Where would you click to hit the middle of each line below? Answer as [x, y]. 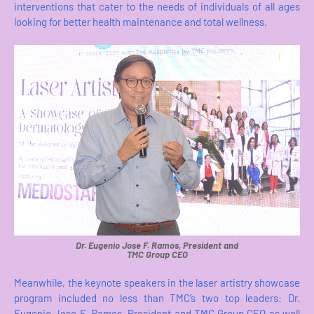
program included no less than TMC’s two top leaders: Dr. [157, 298]
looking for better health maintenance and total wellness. [141, 21]
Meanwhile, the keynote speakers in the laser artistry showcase [157, 282]
